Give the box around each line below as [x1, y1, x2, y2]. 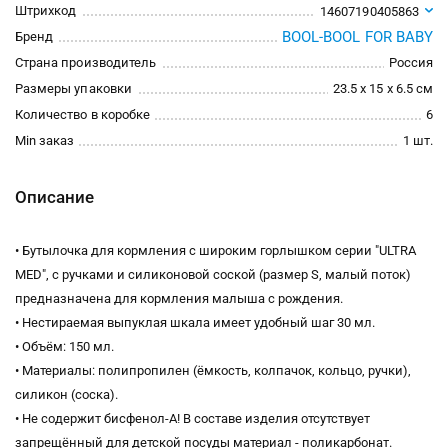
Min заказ [15, 133, 75, 148]
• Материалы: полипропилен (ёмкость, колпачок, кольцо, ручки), [15, 363, 411, 378]
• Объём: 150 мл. [15, 339, 114, 354]
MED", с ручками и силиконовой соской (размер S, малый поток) [15, 267, 411, 282]
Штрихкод [15, 3, 77, 18]
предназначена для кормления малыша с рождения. [15, 291, 343, 306]
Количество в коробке [15, 107, 150, 122]
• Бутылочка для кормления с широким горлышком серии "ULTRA [15, 243, 416, 258]
